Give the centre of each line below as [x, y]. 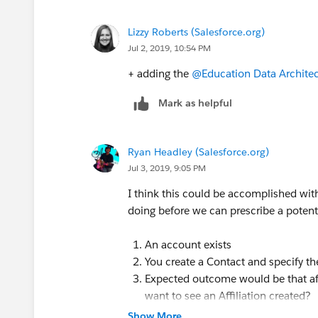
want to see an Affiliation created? [228, 295]
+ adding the [160, 73]
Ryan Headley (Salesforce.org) [198, 152]
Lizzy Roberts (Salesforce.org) [196, 32]
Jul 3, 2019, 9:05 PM [167, 168]
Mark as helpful [195, 103]
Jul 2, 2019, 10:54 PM [169, 48]
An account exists [188, 244]
